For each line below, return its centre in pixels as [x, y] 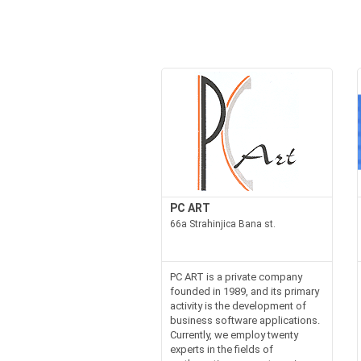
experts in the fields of [221, 349]
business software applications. [245, 320]
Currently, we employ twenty [234, 334]
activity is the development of [238, 305]
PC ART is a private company [236, 276]
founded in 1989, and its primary [244, 291]
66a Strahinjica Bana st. [222, 224]
